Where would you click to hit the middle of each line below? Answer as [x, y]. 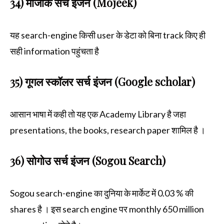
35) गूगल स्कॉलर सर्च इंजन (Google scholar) [102, 81]
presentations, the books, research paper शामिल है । [108, 130]
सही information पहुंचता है [55, 51]
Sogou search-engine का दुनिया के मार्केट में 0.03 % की [102, 193]
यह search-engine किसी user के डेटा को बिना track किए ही [108, 35]
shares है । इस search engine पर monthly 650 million [107, 209]
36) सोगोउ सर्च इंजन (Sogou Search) [88, 160]
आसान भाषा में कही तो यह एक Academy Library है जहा [98, 114]
